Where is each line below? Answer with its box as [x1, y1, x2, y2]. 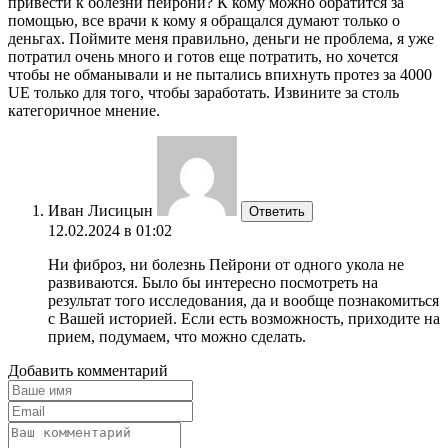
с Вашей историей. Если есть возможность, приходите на [48, 309, 440, 327]
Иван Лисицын [48, 201, 153, 219]
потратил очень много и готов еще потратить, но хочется [8, 47, 398, 65]
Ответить [249, 203, 305, 219]
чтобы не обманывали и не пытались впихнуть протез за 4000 [8, 65, 432, 83]
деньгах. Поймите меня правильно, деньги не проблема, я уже [8, 29, 434, 47]
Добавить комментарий [8, 361, 168, 379]
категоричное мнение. [8, 101, 160, 119]
